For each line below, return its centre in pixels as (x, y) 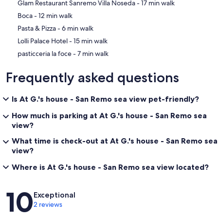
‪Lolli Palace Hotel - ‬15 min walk (91, 41)
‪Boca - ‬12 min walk (55, 16)
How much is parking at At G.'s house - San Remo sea (109, 116)
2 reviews (48, 205)
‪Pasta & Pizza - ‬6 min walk (78, 28)
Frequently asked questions (92, 78)
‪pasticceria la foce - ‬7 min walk (93, 54)
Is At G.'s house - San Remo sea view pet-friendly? (105, 99)
